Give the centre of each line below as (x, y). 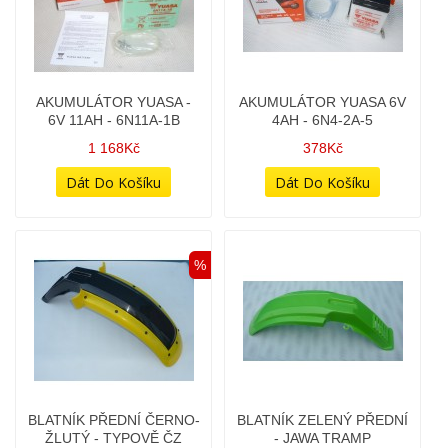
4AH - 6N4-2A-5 (322, 90)
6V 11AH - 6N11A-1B (113, 90)
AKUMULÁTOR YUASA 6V (322, 72)
